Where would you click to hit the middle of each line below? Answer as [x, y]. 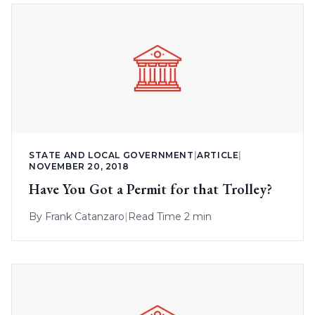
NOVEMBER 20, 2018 [79, 167]
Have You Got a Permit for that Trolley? [150, 189]
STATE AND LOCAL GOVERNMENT [111, 155]
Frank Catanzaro [85, 217]
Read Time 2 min [170, 217]
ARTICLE [218, 155]
